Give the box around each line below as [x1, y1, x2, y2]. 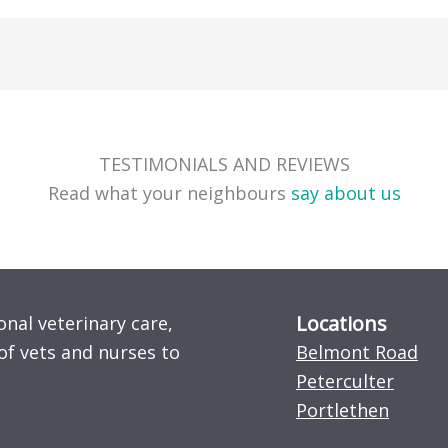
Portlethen [296, 398, 389, 423]
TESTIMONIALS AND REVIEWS [98, 152, 350, 177]
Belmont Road [296, 340, 418, 365]
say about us [290, 181, 401, 206]
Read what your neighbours [47, 181, 286, 206]
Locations [296, 310, 387, 338]
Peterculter [296, 369, 394, 394]
